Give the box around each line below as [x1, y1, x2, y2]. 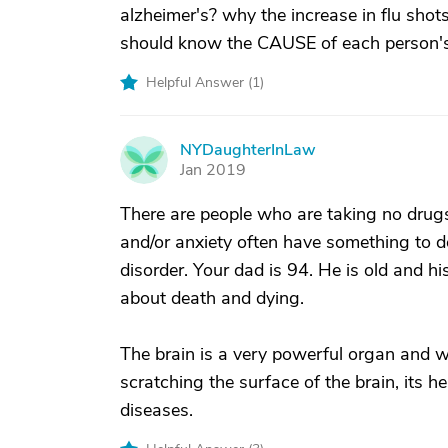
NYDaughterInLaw [180, 139, 316, 161]
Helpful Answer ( [146, 73, 252, 92]
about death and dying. [120, 286, 304, 310]
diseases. [120, 398, 193, 422]
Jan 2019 [180, 159, 246, 181]
